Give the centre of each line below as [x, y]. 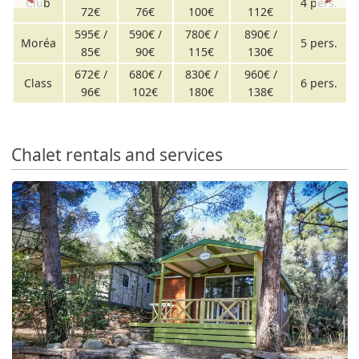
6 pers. [319, 83]
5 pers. [319, 43]
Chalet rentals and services [117, 155]
